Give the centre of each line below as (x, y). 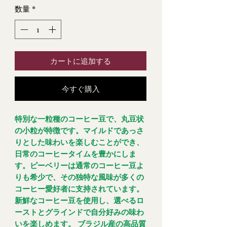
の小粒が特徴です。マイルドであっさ (79, 130)
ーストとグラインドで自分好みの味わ (79, 212)
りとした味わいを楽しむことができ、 (79, 142)
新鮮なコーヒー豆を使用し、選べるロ (79, 200)
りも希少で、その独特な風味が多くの (79, 177)
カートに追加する (81, 61)
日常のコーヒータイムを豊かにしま (75, 154)
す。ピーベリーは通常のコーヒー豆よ (79, 165)
